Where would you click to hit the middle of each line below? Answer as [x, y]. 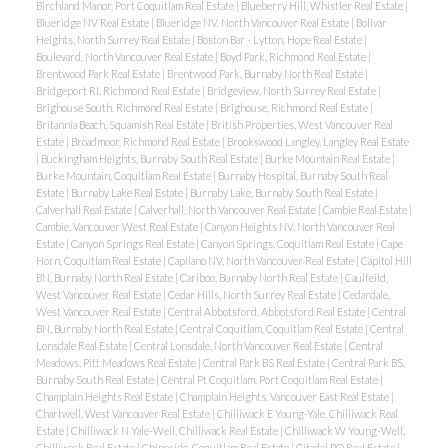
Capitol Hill [386, 261]
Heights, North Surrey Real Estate [113, 40]
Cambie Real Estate [365, 210]
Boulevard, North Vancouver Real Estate [125, 57]
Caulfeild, [366, 278]
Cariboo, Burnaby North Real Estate [259, 278]
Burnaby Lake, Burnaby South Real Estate [282, 193]
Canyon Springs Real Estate [133, 244]
